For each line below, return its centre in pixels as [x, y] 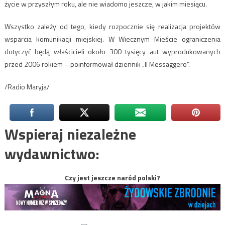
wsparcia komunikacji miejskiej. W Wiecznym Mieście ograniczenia [113, 39]
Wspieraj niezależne [70, 134]
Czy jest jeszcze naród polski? [113, 178]
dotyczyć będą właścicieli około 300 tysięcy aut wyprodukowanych [113, 52]
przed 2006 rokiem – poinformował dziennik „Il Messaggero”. [97, 64]
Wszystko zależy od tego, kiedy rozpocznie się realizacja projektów [113, 27]
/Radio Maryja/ [27, 87]
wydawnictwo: [52, 154]
